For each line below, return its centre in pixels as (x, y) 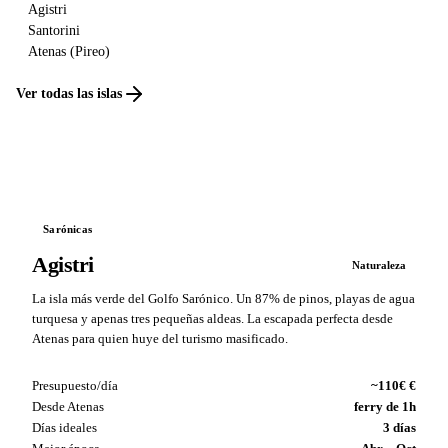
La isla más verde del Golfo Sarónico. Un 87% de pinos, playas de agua (223, 298)
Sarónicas (68, 229)
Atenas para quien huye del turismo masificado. (160, 338)
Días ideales (64, 427)
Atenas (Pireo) (69, 51)
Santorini (54, 30)
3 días (399, 427)
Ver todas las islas (69, 94)
